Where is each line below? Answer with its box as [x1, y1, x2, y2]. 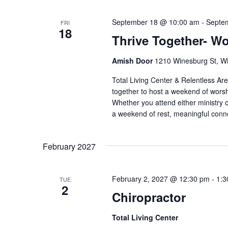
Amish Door [111, 55, 155, 66]
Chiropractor [111, 188, 186, 206]
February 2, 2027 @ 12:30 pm [111, 173, 210, 184]
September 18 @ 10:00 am [111, 16, 199, 27]
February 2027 [43, 140, 96, 152]
